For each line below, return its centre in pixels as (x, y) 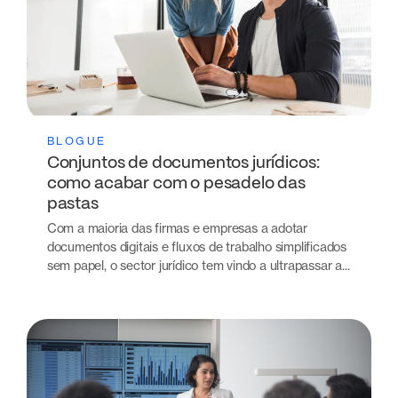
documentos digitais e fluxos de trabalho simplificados (196, 247)
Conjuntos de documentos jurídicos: (183, 163)
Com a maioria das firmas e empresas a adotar (177, 228)
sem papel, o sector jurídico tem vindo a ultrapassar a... (198, 266)
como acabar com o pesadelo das (176, 183)
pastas (72, 204)
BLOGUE (76, 140)
